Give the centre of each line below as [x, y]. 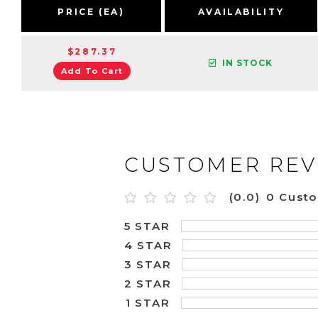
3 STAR [148, 264]
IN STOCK [247, 63]
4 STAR [148, 245]
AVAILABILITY [241, 11]
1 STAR [148, 302]
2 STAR [148, 283]
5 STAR [147, 226]
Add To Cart [92, 71]
